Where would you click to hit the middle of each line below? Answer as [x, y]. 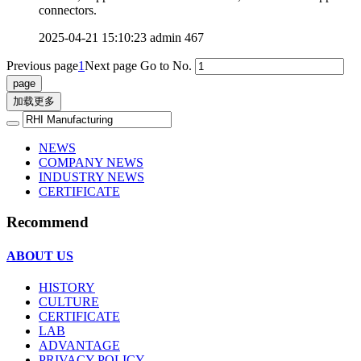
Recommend [48, 222]
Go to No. [166, 65]
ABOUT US [40, 255]
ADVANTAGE [79, 345]
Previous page [42, 65]
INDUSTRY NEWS [91, 176]
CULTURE [69, 301]
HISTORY [67, 287]
